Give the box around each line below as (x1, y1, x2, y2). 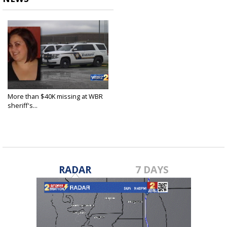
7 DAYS (135, 163, 169, 177)
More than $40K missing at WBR (8, 92, 103, 101)
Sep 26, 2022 (8, 109, 41, 118)
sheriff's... (8, 101, 37, 110)
